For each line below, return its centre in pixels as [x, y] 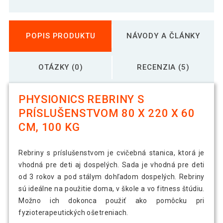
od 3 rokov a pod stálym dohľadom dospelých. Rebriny [111, 177]
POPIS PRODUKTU [61, 36]
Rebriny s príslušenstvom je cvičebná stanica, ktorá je [111, 153]
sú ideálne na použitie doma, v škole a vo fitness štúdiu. [111, 189]
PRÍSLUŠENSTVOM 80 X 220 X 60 [107, 113]
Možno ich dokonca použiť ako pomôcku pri [111, 201]
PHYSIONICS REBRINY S [81, 100]
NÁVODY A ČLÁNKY [163, 36]
